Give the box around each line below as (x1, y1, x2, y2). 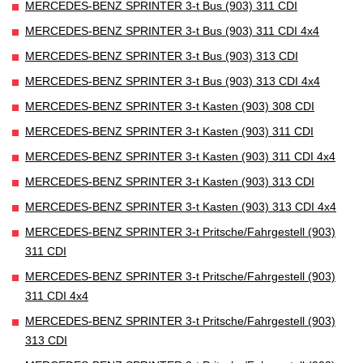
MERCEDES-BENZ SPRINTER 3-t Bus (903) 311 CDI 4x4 (25, 23, 319, 37)
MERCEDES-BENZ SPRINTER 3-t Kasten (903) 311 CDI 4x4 (25, 149, 335, 163)
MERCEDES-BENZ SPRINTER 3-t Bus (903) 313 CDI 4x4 (25, 74, 320, 88)
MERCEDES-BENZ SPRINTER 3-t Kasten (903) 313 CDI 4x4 (25, 199, 336, 213)
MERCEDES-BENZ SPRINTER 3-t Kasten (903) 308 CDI (25, 99, 314, 113)
